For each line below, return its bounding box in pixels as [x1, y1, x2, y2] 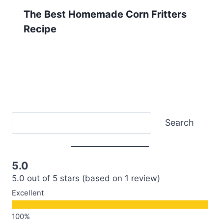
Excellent [12, 188, 44, 197]
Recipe [24, 23, 56, 35]
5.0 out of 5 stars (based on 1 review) [12, 173, 160, 184]
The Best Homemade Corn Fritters [24, 8, 187, 21]
